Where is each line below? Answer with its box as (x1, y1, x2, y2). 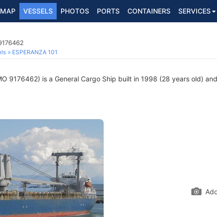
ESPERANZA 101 (12, 48, 58, 56)
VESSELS (23, 7, 53, 15)
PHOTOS (61, 7, 89, 15)
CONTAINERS (127, 7, 170, 15)
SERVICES (178, 7, 211, 15)
